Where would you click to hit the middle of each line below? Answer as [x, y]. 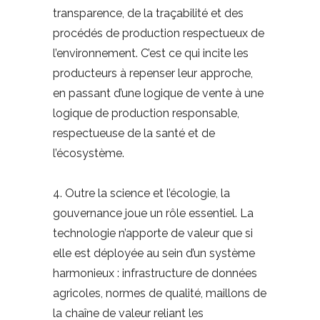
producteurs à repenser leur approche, [153, 74]
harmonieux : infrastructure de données [155, 274]
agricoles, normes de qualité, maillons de [160, 294]
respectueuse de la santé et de [134, 134]
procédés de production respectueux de [159, 34]
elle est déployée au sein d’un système [154, 254]
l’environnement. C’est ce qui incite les [151, 54]
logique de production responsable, [146, 114]
